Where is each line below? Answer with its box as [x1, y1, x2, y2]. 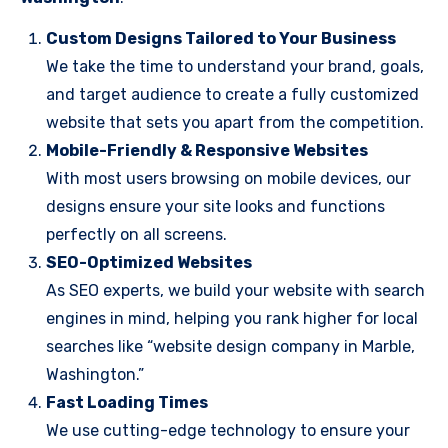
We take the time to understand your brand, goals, [46, 57, 424, 76]
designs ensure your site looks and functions [46, 197, 385, 216]
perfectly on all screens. [46, 225, 227, 244]
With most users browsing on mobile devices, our [46, 169, 411, 188]
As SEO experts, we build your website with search [46, 281, 425, 300]
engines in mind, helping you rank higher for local [46, 309, 418, 328]
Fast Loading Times [46, 393, 208, 412]
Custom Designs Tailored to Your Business [46, 29, 396, 48]
